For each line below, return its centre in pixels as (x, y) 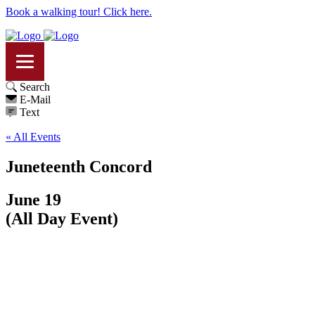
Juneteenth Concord (79, 166)
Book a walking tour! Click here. (79, 12)
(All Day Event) (62, 218)
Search (35, 87)
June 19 (33, 199)
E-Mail (35, 99)
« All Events (33, 137)
